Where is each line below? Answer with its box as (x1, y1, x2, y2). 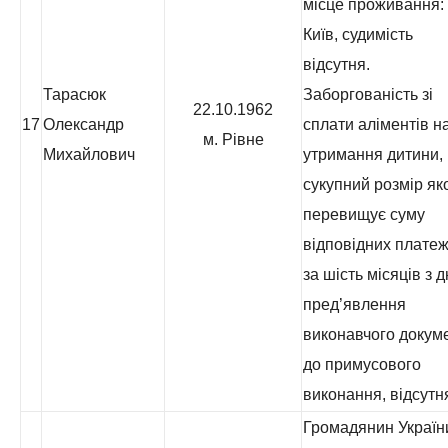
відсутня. (303, 56, 370, 73)
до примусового (303, 356, 421, 373)
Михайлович (43, 146, 135, 163)
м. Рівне (202, 131, 264, 148)
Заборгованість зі (303, 86, 433, 103)
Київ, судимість (303, 26, 413, 43)
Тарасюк (43, 86, 106, 103)
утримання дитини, (303, 146, 443, 163)
